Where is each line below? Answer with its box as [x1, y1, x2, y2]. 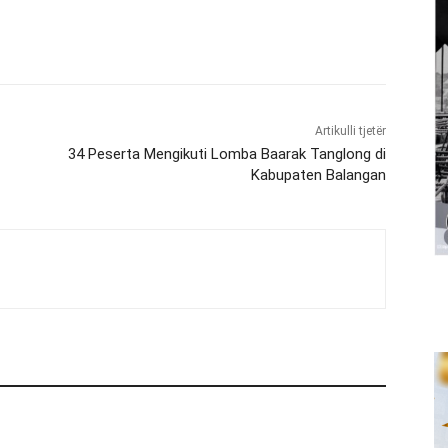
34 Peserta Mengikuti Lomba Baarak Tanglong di [67, 145, 386, 164]
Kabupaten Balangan [250, 166, 386, 185]
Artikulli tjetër [314, 124, 386, 139]
